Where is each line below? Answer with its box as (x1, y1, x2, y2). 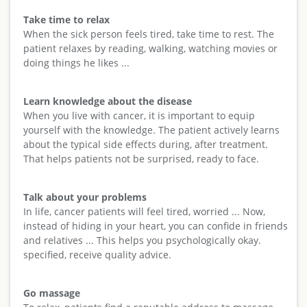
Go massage (23, 286, 80, 299)
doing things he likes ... (23, 56, 130, 69)
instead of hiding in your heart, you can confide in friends (23, 219, 288, 232)
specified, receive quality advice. (23, 247, 171, 261)
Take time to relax (23, 12, 110, 26)
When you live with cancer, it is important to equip (23, 108, 255, 122)
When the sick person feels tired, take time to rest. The (23, 27, 274, 40)
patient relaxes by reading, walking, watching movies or (23, 41, 278, 55)
